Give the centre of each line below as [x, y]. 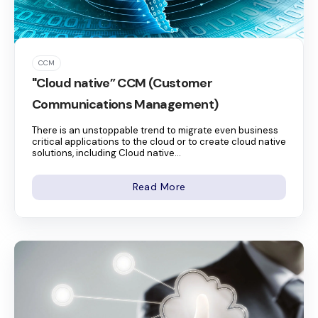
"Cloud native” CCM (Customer [122, 83]
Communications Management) [125, 104]
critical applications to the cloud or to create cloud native [159, 141]
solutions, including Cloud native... [106, 153]
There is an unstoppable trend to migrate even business [155, 130]
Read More [159, 187]
